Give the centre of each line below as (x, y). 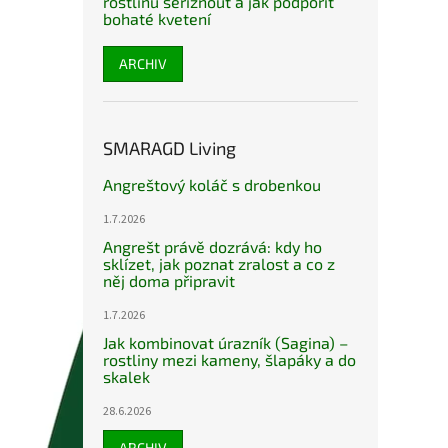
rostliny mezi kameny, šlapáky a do (229, 360)
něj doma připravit (169, 281)
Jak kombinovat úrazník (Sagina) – (225, 343)
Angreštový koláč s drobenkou (212, 185)
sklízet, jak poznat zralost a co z (219, 264)
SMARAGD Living (169, 148)
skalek (126, 377)
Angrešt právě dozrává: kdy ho (212, 247)
